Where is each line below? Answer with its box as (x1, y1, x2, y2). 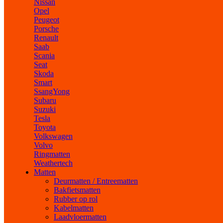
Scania (34, 51, 55, 60)
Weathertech (34, 159, 73, 167)
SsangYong (34, 87, 70, 96)
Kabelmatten (54, 204, 94, 212)
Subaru (34, 96, 56, 105)
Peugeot (34, 15, 59, 24)
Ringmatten (34, 150, 70, 158)
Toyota (34, 123, 56, 131)
